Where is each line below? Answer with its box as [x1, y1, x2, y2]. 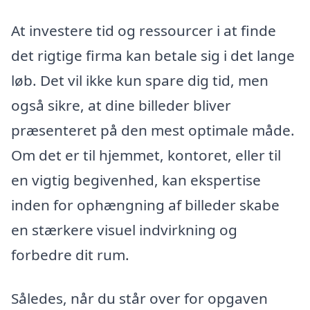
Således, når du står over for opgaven [11, 289, 268, 309]
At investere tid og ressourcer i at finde [11, 20, 276, 40]
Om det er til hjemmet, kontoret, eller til [11, 145, 281, 165]
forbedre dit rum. [11, 244, 129, 264]
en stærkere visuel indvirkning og [11, 219, 237, 239]
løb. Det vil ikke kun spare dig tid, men [11, 70, 268, 90]
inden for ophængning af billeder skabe [11, 194, 280, 215]
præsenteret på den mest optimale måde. [11, 120, 295, 140]
